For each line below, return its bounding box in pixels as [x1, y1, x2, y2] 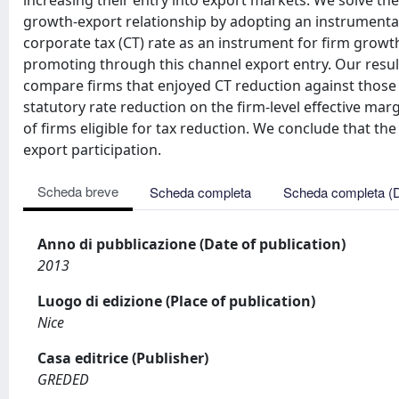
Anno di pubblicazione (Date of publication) [37, 234, 346, 254]
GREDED [37, 370, 89, 389]
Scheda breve [37, 182, 118, 200]
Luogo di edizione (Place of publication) [37, 291, 315, 311]
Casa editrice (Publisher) [37, 348, 208, 368]
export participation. [23, 140, 161, 159]
